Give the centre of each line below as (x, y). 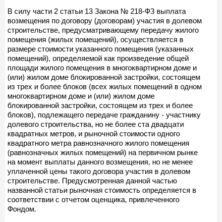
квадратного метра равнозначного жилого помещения (98, 143)
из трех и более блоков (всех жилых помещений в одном (105, 86)
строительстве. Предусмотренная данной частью (92, 180)
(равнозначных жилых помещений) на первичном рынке (103, 152)
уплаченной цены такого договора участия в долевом (99, 171)
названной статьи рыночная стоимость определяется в (102, 190)
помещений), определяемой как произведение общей (98, 58)
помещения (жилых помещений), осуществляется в (95, 39)
